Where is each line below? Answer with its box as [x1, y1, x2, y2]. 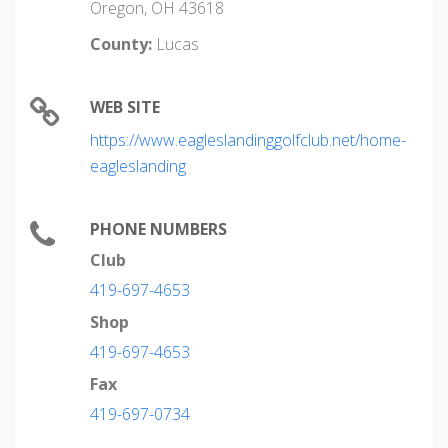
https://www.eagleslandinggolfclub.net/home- [90, 129, 406, 151]
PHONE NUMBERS [90, 218, 227, 240]
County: [90, 33, 152, 55]
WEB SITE [90, 96, 160, 118]
